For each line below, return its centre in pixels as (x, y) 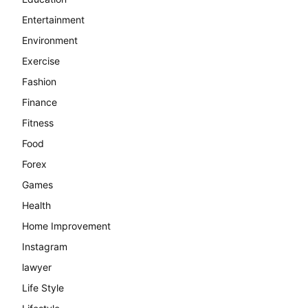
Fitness (38, 122)
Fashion (39, 81)
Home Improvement (66, 225)
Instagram (45, 246)
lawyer (37, 267)
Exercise (41, 60)
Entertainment (53, 19)
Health (36, 205)
